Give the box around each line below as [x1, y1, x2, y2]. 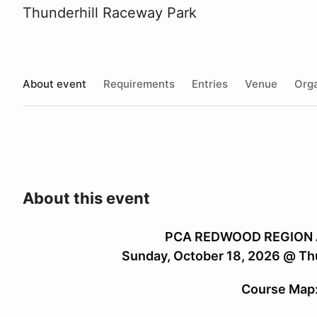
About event [23, 76, 86, 91]
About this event [23, 189, 150, 207]
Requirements [103, 76, 175, 91]
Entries [192, 76, 228, 91]
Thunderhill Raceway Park [23, 4, 197, 21]
